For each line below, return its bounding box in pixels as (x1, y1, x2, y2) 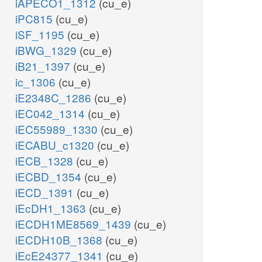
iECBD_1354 (15, 168, 84, 185)
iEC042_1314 (15, 105, 88, 122)
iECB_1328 (15, 153, 76, 169)
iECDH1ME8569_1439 (15, 216, 134, 232)
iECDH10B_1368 (15, 232, 105, 248)
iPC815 (15, 11, 56, 27)
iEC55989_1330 (15, 121, 101, 137)
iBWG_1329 (15, 42, 80, 58)
